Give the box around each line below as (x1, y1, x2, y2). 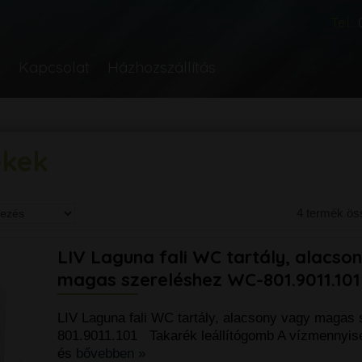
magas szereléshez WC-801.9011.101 (57, 268, 360, 292)
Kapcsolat (19, 57, 90, 77)
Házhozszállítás (107, 57, 216, 77)
